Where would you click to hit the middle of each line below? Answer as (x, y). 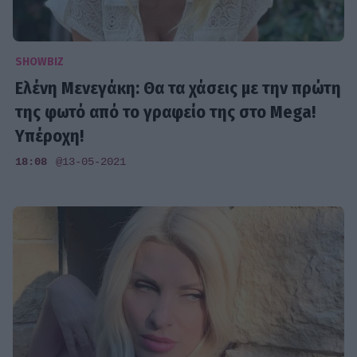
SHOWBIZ (40, 61)
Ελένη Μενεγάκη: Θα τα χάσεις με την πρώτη (178, 88)
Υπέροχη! (50, 135)
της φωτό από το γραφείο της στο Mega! (166, 112)
